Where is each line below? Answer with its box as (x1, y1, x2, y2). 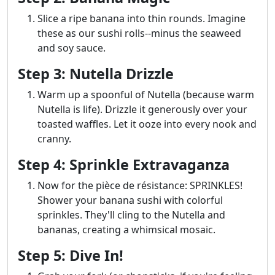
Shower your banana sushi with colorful (37, 193, 223, 207)
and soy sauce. (37, 41, 106, 55)
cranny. (37, 131, 71, 145)
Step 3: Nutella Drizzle (18, 63, 174, 83)
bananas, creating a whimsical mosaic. (37, 222, 215, 236)
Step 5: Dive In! (18, 245, 123, 265)
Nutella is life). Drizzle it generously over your (37, 102, 247, 116)
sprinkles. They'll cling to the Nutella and (37, 207, 225, 222)
